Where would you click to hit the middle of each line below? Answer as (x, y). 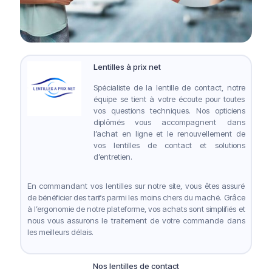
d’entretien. (113, 157)
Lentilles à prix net (127, 67)
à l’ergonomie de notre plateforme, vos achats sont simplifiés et (136, 209)
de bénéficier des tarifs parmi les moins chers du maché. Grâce (136, 198)
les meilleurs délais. (60, 232)
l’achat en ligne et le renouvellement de (169, 134)
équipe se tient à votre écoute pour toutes (169, 99)
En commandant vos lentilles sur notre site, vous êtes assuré (136, 186)
